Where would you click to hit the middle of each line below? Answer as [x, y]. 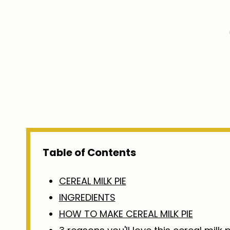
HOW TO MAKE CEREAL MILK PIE [126, 214]
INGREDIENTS [87, 198]
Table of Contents [89, 153]
